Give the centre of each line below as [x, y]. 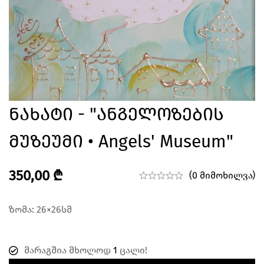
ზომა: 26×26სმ [40, 209]
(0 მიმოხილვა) [222, 175]
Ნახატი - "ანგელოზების [116, 114]
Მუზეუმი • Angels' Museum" [121, 141]
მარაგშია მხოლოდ [69, 250]
